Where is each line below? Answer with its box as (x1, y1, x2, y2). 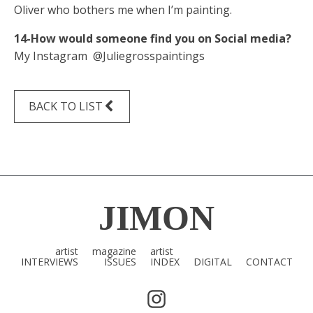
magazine (92, 244, 136, 258)
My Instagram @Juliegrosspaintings (14, 48, 205, 64)
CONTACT (245, 254, 293, 268)
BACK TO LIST (29, 98, 103, 114)
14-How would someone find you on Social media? (14, 30, 291, 46)
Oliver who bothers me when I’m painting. (14, 1, 232, 17)
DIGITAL (193, 254, 232, 268)
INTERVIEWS (20, 254, 78, 268)
